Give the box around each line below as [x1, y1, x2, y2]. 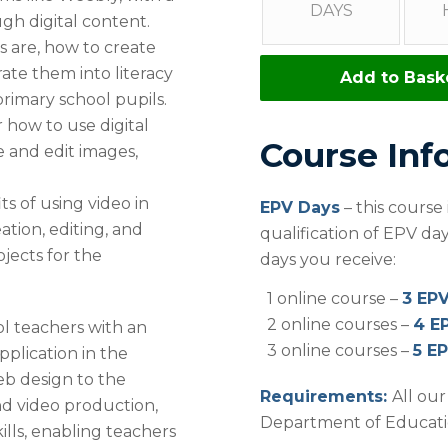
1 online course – [267, 289, 403, 309]
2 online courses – [267, 315, 414, 335]
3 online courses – [267, 341, 414, 361]
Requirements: [260, 387, 393, 407]
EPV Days [260, 197, 341, 217]
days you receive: [260, 249, 397, 269]
